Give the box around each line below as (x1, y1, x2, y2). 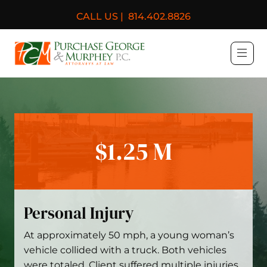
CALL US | (76, 11, 123, 22)
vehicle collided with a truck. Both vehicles (24, 244, 226, 256)
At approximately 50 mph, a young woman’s (24, 229, 234, 241)
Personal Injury (24, 202, 133, 224)
